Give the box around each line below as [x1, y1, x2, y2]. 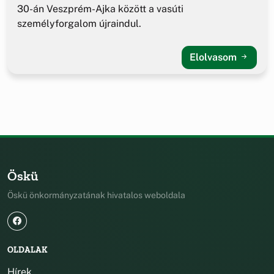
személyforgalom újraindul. [17, 18, 141, 30]
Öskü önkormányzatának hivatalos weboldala [7, 190, 185, 201]
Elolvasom [190, 51, 239, 64]
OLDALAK [7, 245, 47, 256]
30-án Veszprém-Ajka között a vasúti [17, 3, 183, 15]
